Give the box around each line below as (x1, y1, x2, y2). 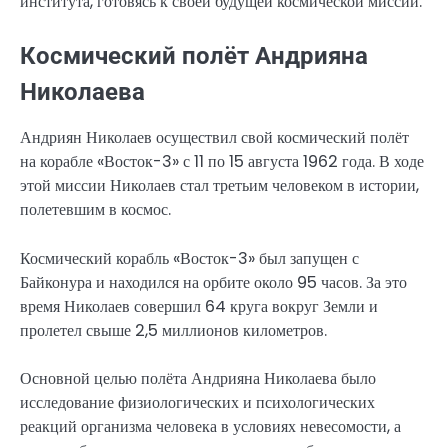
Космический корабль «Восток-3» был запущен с (20, 246, 359, 270)
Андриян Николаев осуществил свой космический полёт (20, 126, 409, 150)
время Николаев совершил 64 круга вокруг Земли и (20, 294, 378, 318)
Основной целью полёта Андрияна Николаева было (20, 366, 376, 390)
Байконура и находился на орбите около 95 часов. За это (20, 270, 407, 294)
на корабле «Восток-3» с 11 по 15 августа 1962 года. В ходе (20, 150, 424, 174)
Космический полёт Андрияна (20, 42, 368, 71)
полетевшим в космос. (20, 198, 171, 222)
